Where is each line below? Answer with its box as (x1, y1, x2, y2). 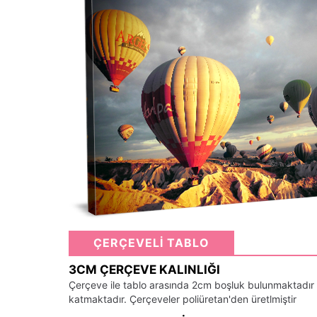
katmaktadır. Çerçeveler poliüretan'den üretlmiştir (69, 293, 296, 306)
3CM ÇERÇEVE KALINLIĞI (69, 263, 220, 277)
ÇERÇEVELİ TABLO (93, 236, 209, 250)
